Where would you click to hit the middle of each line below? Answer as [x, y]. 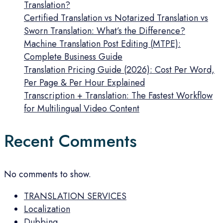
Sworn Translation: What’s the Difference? [105, 31]
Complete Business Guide [73, 57]
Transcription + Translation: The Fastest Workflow [118, 96]
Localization [47, 209]
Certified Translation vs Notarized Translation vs [116, 18]
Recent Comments [70, 141]
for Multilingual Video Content [82, 109]
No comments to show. [48, 174]
